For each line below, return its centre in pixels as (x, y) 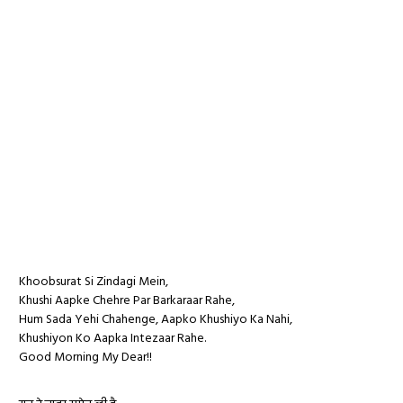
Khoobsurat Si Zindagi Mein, (94, 282)
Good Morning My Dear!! (85, 358)
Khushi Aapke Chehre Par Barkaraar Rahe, (127, 301)
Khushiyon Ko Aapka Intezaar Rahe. (112, 339)
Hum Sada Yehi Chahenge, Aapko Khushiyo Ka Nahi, (156, 320)
